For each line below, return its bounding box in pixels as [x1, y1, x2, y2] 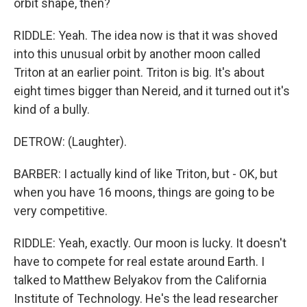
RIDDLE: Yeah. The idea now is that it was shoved [14, 28, 278, 42]
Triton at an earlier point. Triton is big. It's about [14, 65, 265, 79]
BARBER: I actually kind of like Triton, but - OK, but [14, 167, 278, 181]
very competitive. [14, 204, 108, 218]
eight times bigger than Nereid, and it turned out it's [14, 84, 290, 98]
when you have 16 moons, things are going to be [14, 185, 275, 199]
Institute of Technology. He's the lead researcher [14, 291, 278, 306]
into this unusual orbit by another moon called [14, 47, 260, 61]
